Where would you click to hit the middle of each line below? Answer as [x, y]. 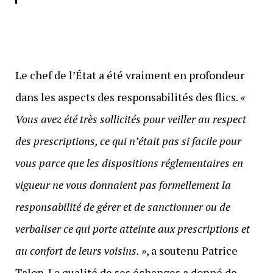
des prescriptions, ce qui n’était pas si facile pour [128, 140]
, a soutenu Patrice [192, 250]
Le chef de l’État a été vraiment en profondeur [129, 75]
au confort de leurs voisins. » [80, 250]
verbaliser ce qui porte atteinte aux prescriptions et [132, 228]
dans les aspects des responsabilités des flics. [127, 97]
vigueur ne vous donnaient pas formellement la [123, 184]
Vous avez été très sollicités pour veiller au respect [130, 119]
